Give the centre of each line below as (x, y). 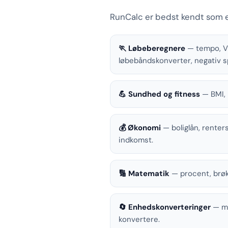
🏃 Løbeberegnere (152, 48)
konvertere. (139, 219)
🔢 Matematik (144, 174)
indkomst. (136, 140)
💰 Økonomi (140, 128)
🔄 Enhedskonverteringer (165, 207)
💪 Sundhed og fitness (159, 94)
